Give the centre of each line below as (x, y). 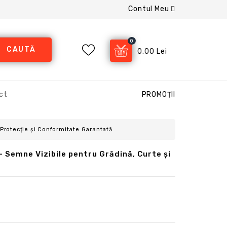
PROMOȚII (158, 95)
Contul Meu (150, 9)
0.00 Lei (152, 52)
